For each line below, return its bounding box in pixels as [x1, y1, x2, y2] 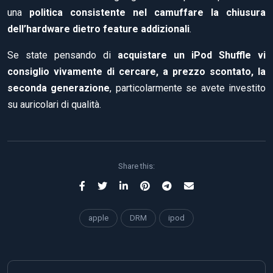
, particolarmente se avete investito [110, 82, 266, 94]
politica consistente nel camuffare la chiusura [29, 6, 266, 18]
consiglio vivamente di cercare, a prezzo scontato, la [7, 65, 266, 77]
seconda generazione [7, 82, 110, 94]
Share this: [118, 161, 155, 171]
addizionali [141, 23, 190, 35]
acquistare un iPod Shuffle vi [111, 49, 266, 61]
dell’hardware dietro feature [7, 23, 138, 35]
